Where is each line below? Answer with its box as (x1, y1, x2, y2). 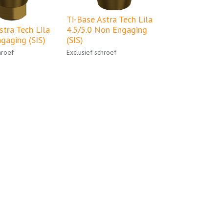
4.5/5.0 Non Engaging (66, 24, 147, 36)
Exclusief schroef (66, 48, 116, 57)
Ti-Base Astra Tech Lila (66, 14, 153, 25)
